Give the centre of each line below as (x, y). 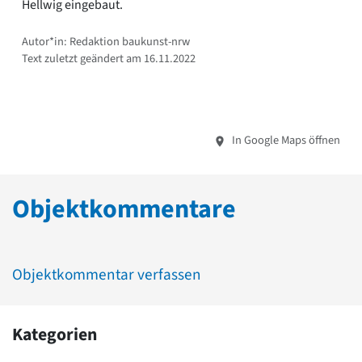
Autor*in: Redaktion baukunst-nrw (106, 42)
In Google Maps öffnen (285, 141)
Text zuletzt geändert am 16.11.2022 (109, 59)
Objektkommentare (124, 210)
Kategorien (55, 335)
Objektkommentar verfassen (107, 275)
